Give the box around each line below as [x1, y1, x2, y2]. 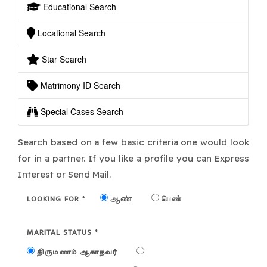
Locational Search [35, 26, 105, 39]
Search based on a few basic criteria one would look [18, 136, 249, 148]
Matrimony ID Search [38, 79, 120, 91]
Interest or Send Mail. [18, 168, 111, 180]
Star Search [39, 52, 86, 65]
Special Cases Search [38, 105, 123, 117]
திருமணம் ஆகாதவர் [37, 245, 117, 259]
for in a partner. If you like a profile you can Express [18, 152, 249, 164]
